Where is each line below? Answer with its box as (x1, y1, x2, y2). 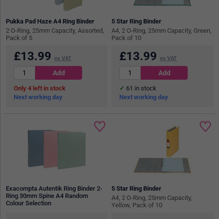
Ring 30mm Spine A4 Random (6, 192, 88, 199)
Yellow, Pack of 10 (111, 201, 163, 209)
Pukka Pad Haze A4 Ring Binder (6, 17, 95, 25)
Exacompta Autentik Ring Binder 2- (6, 184, 103, 192)
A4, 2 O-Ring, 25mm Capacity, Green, (111, 26, 212, 34)
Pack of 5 (6, 34, 33, 42)
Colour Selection (6, 199, 52, 207)
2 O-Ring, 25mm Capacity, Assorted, (6, 26, 105, 34)
